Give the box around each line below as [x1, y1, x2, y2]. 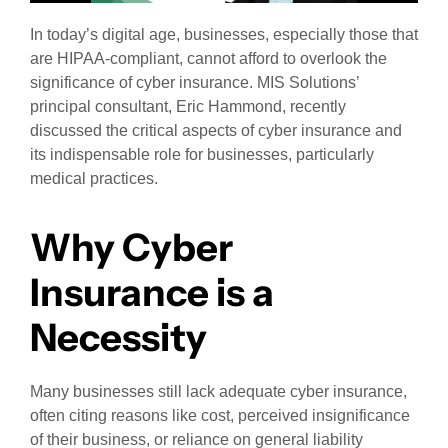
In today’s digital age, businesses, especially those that [30, 25, 418, 43]
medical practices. [30, 169, 158, 187]
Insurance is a [30, 269, 274, 317]
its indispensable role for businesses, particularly [30, 145, 374, 163]
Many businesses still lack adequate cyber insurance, [30, 383, 407, 401]
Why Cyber [30, 224, 233, 272]
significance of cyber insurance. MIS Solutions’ [30, 73, 359, 91]
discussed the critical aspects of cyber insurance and [30, 121, 402, 139]
